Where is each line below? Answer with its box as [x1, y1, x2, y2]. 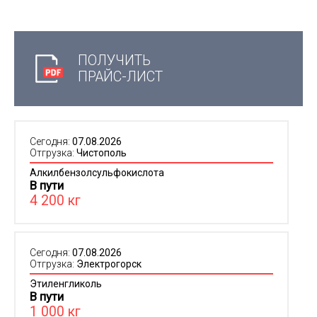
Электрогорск [76, 258, 142, 270]
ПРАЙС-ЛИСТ [78, 69, 163, 85]
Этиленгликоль [30, 278, 102, 289]
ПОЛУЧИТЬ [78, 52, 151, 69]
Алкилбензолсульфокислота [30, 167, 164, 178]
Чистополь [76, 147, 127, 158]
